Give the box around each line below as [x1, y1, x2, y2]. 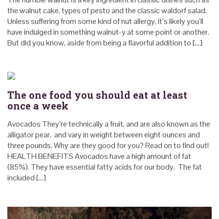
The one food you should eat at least [7, 88, 187, 101]
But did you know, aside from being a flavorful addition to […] [7, 37, 202, 48]
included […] [7, 172, 46, 183]
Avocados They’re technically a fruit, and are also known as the [7, 118, 210, 129]
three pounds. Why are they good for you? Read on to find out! [7, 140, 209, 151]
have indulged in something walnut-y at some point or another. [7, 26, 209, 37]
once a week [7, 99, 68, 112]
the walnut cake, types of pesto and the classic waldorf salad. [7, 5, 207, 16]
